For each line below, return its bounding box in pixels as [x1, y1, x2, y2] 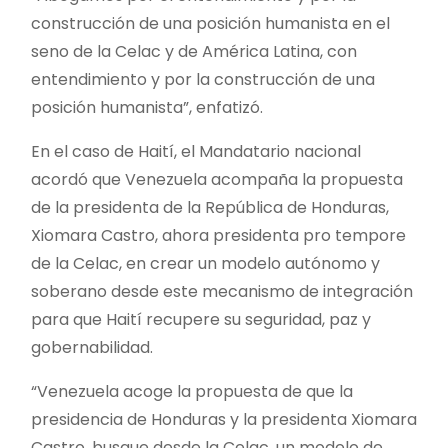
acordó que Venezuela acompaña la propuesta [31, 167, 403, 191]
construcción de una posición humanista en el [31, 11, 390, 35]
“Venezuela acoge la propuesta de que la [31, 379, 353, 403]
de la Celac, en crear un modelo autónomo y [31, 251, 380, 275]
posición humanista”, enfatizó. [31, 95, 263, 119]
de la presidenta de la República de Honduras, [31, 195, 389, 219]
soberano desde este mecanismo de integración [31, 279, 413, 303]
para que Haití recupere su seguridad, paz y [31, 307, 371, 331]
